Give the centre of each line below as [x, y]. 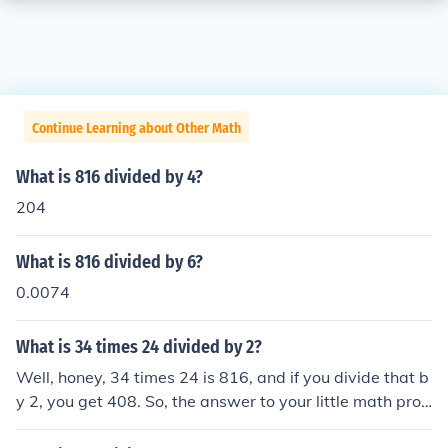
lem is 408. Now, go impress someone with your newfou [222, 425]
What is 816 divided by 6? [109, 262]
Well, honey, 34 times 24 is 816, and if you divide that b [222, 377]
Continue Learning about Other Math [136, 128]
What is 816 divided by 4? [109, 177]
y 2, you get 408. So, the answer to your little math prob [223, 401]
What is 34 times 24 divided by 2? [139, 347]
